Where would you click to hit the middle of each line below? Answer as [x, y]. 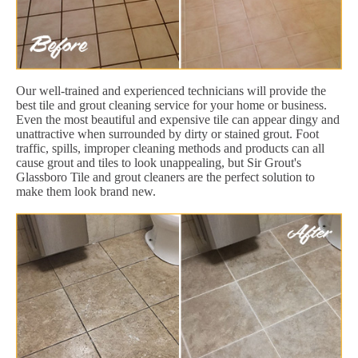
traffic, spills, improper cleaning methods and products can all [170, 148]
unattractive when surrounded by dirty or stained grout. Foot [167, 133]
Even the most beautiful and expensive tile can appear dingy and [178, 119]
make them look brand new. [86, 191]
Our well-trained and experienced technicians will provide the [171, 90]
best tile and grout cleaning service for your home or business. [171, 105]
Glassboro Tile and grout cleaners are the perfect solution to [165, 177]
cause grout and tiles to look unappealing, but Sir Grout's [159, 162]
